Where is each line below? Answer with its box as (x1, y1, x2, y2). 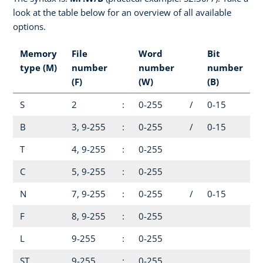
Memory (20, 47, 57, 59)
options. (13, 20, 46, 32)
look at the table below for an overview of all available (13, 6, 231, 18)
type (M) (20, 61, 57, 73)
